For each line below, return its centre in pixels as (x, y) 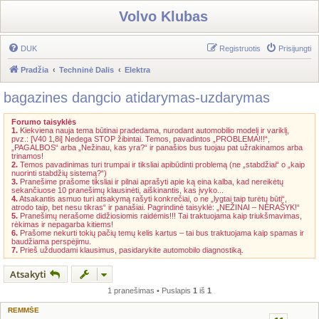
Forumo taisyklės (44, 122)
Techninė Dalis (87, 70)
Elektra (137, 70)
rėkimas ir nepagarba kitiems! (62, 224)
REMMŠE (23, 310)
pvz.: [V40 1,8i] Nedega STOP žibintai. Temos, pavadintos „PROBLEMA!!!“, (141, 139)
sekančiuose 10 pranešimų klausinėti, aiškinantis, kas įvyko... (117, 190)
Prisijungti (295, 48)
